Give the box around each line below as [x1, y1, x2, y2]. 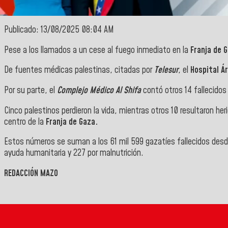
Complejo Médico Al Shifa [57, 84, 141, 97]
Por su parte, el [4, 84, 57, 97]
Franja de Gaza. [46, 116, 98, 128]
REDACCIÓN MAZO [4, 167, 58, 180]
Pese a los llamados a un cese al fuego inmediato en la [4, 44, 190, 56]
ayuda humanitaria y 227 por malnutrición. [4, 147, 144, 160]
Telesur [154, 64, 178, 77]
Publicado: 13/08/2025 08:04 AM [4, 24, 114, 37]
